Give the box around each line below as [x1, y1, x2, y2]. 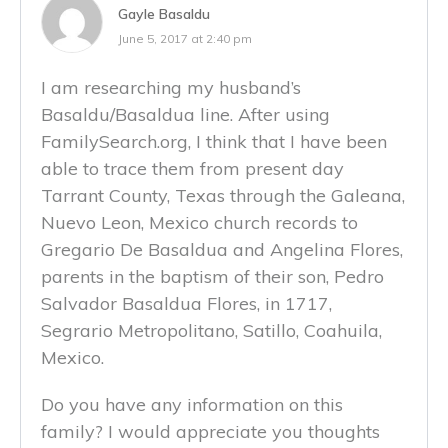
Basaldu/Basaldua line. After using [41, 102, 330, 126]
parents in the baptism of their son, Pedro [41, 264, 384, 288]
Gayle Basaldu [118, 4, 210, 23]
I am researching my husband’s [41, 75, 301, 99]
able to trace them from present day [41, 156, 344, 180]
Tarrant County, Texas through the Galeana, [41, 183, 405, 207]
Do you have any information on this [41, 392, 343, 416]
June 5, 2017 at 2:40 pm [118, 30, 252, 46]
